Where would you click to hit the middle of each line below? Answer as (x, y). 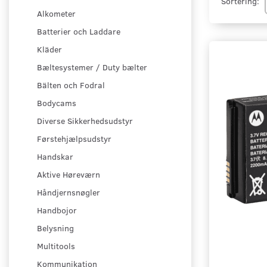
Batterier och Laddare (79, 32)
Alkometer (56, 14)
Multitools (56, 246)
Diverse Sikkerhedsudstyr (85, 121)
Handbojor (57, 210)
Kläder (49, 49)
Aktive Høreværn (69, 175)
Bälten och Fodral (71, 85)
